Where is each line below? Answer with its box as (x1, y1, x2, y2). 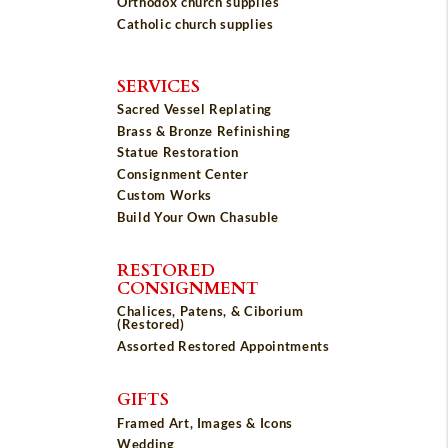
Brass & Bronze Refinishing (117, 123, 291, 138)
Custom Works (117, 188, 212, 203)
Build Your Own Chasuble (117, 209, 279, 224)
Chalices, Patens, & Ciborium (117, 304, 304, 319)
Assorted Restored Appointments (117, 339, 330, 354)
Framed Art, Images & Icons (117, 415, 293, 430)
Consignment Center (117, 166, 249, 181)
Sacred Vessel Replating (117, 102, 272, 117)
